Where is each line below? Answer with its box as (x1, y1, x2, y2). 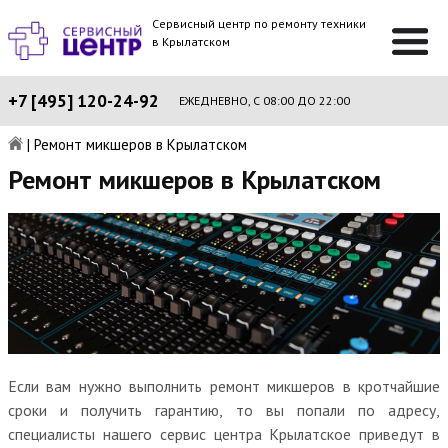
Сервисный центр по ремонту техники (152, 16, 367, 31)
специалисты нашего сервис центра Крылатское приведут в (8, 423, 440, 444)
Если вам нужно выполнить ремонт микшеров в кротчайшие (8, 375, 440, 396)
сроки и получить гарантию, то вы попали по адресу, (8, 399, 440, 420)
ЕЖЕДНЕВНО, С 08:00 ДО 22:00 (179, 93, 350, 108)
